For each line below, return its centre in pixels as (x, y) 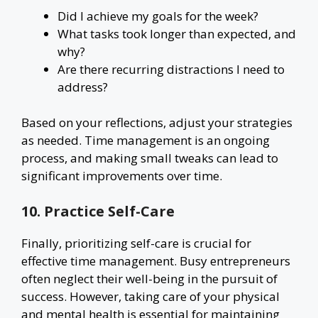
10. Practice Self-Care (98, 211)
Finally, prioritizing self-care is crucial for (136, 243)
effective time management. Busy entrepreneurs (156, 261)
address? (83, 87)
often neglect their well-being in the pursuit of (149, 278)
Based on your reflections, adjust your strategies (157, 122)
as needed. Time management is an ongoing (146, 140)
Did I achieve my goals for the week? (158, 16)
